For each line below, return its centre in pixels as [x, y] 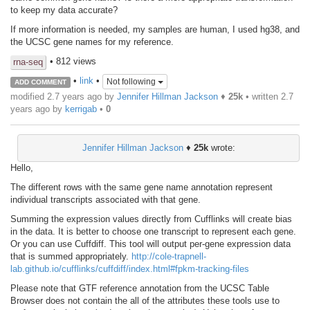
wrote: [221, 147]
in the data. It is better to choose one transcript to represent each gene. [153, 231]
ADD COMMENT [40, 82]
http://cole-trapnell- [169, 256]
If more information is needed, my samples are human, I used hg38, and [155, 29]
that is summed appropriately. [71, 256]
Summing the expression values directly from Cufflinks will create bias [151, 219]
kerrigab [81, 109]
